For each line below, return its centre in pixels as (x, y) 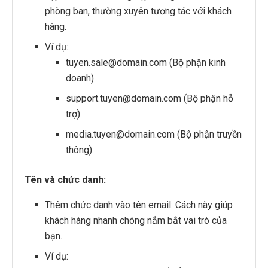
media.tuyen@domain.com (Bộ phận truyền (153, 134)
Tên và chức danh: (65, 179)
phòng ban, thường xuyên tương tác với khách (138, 11)
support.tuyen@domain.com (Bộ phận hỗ (149, 98)
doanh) (80, 78)
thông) (79, 150)
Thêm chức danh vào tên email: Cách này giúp (139, 205)
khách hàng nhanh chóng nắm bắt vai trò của (136, 220)
